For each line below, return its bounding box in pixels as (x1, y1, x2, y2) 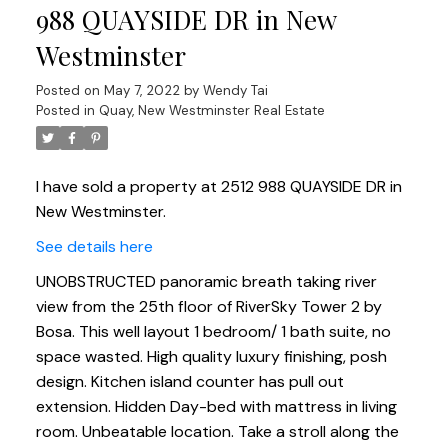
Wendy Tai (202, 82, 268, 100)
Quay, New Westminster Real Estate (98, 102, 325, 120)
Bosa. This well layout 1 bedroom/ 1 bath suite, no (35, 321, 391, 343)
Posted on (35, 82, 104, 100)
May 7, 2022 (103, 82, 180, 100)
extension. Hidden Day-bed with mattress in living (35, 396, 397, 418)
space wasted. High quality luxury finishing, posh (35, 346, 387, 368)
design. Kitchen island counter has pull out (35, 371, 344, 393)
